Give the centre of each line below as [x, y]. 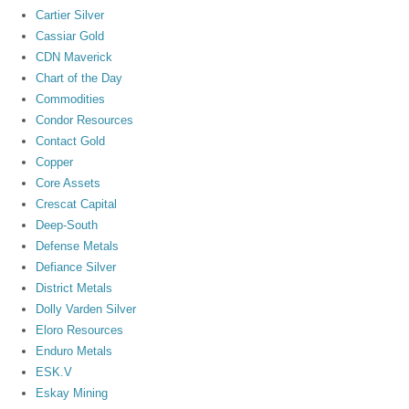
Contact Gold [71, 141]
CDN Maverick [74, 57]
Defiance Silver [76, 267]
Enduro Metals [74, 351]
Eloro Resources [80, 330]
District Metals [74, 288]
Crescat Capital [77, 204]
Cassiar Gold [70, 36]
